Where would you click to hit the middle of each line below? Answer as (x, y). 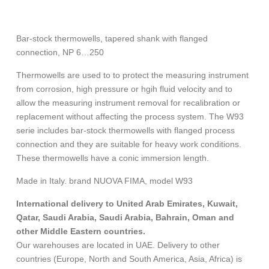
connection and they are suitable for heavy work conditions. (129, 144)
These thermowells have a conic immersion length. (113, 158)
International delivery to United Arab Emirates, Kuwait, (127, 204)
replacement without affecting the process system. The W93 (130, 117)
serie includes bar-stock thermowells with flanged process (125, 131)
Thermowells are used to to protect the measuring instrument (132, 75)
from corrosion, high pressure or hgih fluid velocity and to (124, 89)
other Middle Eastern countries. (81, 231)
